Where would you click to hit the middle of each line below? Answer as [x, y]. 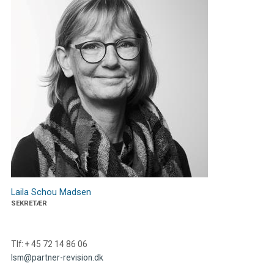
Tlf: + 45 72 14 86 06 [49, 244]
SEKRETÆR [29, 203]
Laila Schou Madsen [51, 192]
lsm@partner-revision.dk [57, 257]
